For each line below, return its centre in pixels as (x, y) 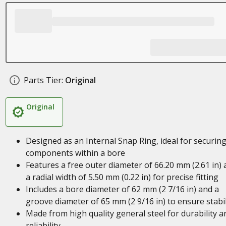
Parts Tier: (43, 80)
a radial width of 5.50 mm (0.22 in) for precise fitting (122, 177)
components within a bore (75, 153)
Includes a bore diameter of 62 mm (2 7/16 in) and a (122, 189)
